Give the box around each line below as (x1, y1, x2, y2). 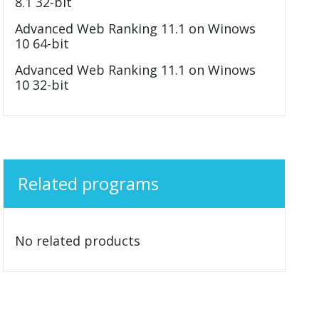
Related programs (18, 172, 159, 195)
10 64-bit (15, 35, 70, 52)
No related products (15, 232, 141, 249)
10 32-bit (15, 76, 70, 93)
